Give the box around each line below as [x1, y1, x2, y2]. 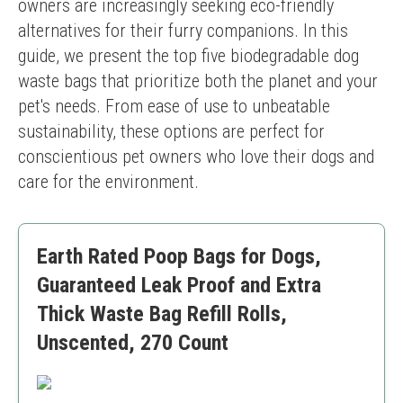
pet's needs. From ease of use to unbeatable [18, 95, 330, 117]
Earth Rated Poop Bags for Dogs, [37, 244, 321, 269]
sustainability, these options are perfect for [18, 121, 325, 142]
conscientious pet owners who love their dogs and [18, 146, 374, 167]
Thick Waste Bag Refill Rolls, [37, 301, 287, 327]
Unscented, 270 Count [37, 330, 228, 355]
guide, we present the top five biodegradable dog [18, 45, 359, 67]
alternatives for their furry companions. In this [18, 20, 348, 41]
